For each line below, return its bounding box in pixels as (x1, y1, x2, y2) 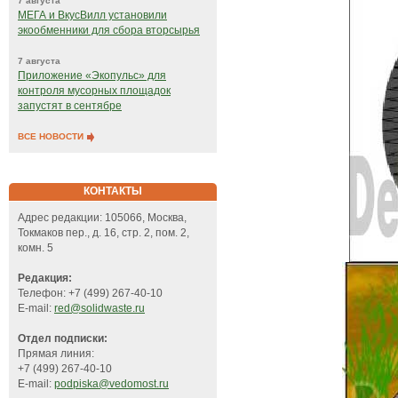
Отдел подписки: (18, 332, 107, 346)
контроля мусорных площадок (18, 84, 171, 98)
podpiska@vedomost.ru (54, 378, 169, 391)
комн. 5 (18, 242, 53, 255)
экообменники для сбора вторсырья (18, 24, 200, 37)
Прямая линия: (18, 347, 94, 361)
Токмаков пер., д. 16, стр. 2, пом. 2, (18, 227, 189, 240)
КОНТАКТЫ (84, 185, 142, 198)
